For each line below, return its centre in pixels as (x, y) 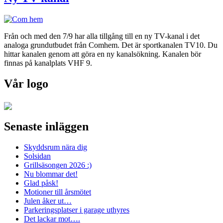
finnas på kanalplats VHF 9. (48, 63)
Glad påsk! (41, 183)
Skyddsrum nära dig (56, 147)
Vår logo (26, 84)
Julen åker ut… (48, 201)
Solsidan (37, 156)
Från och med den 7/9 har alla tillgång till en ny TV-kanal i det (102, 36)
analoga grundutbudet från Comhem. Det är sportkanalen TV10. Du (111, 45)
